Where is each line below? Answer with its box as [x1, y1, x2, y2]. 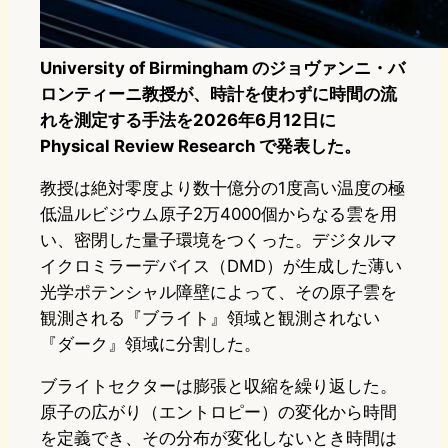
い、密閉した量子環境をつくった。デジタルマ [40, 230, 397, 251]
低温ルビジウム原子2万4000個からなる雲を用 [40, 204, 397, 225]
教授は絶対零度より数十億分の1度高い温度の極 [40, 178, 405, 199]
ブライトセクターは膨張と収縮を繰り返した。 [40, 376, 397, 397]
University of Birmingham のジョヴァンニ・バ [40, 58, 405, 79]
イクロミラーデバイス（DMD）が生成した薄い [40, 256, 402, 277]
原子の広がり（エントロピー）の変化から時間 [40, 402, 397, 423]
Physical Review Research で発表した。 [40, 136, 361, 157]
